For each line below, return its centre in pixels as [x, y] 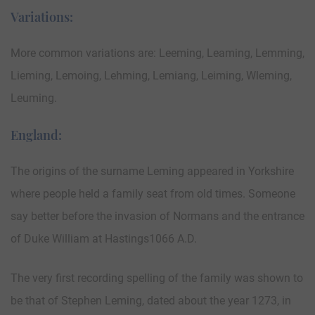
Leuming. [34, 98]
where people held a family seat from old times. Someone [153, 193]
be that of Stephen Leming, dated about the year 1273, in [151, 300]
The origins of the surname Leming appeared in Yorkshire [152, 171]
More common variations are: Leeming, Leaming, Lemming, [157, 53]
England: [36, 135]
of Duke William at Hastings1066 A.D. [104, 238]
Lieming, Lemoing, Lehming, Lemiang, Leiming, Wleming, [151, 75]
